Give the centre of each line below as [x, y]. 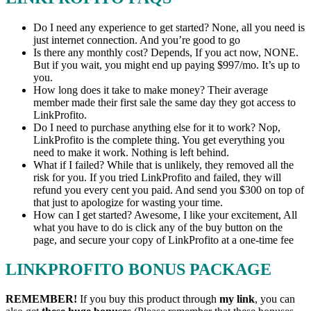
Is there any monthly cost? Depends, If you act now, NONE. [166, 53]
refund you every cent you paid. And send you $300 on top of [169, 190]
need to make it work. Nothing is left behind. [131, 153]
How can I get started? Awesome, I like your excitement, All [165, 215]
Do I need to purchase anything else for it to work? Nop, [157, 128]
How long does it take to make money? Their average [151, 90]
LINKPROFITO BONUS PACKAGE [138, 270]
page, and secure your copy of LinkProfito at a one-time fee [163, 240]
